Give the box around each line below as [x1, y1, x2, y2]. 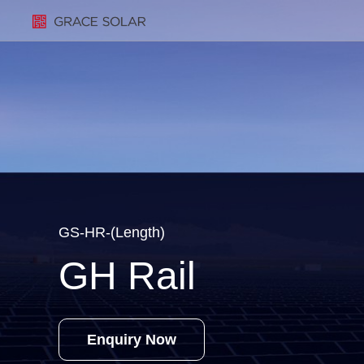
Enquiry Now [87, 331, 176, 348]
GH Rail [58, 254, 196, 297]
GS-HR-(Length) [58, 224, 165, 240]
